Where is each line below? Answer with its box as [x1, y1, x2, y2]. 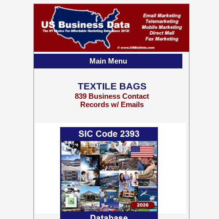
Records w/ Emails [80, 100, 144, 109]
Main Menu [89, 57, 127, 65]
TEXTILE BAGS [77, 81, 147, 91]
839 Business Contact [75, 92, 149, 100]
